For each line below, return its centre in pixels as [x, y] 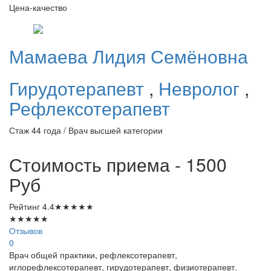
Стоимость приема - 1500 [118, 165]
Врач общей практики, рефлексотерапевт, [93, 255]
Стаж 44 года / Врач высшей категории [86, 130]
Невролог [201, 88]
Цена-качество [38, 8]
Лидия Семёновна [170, 56]
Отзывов [26, 231]
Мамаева [51, 56]
